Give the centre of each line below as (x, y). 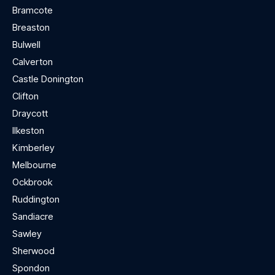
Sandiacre (33, 217)
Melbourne (34, 165)
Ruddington (36, 199)
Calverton (33, 62)
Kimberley (33, 148)
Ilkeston (28, 131)
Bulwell (26, 45)
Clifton (25, 96)
